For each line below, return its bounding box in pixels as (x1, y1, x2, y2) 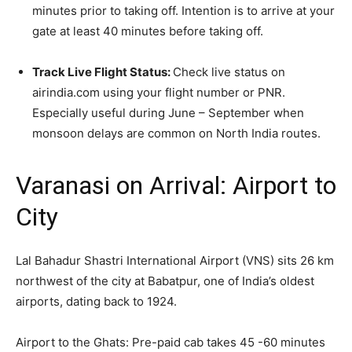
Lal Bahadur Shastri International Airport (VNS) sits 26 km (16, 252, 334, 268)
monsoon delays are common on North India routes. (32, 125, 321, 141)
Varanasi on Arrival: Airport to (16, 170, 336, 200)
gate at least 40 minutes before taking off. (32, 23, 263, 38)
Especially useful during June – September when (32, 104, 304, 120)
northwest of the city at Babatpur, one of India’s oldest (16, 273, 314, 288)
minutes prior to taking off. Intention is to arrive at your (32, 2, 335, 18)
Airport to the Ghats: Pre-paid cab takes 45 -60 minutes (16, 334, 325, 350)
